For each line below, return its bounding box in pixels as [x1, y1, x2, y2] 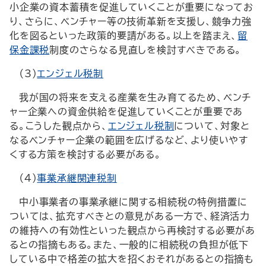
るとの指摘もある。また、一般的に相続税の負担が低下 [9, 240, 249, 249]
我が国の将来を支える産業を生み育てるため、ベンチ [19, 93, 252, 102]
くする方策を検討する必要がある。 [9, 150, 161, 159]
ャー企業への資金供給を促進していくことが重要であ [9, 107, 243, 116]
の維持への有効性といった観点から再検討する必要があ [9, 226, 255, 235]
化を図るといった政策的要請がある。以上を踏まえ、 [9, 31, 238, 40]
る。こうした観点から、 [9, 121, 108, 131]
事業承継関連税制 [37, 173, 117, 183]
